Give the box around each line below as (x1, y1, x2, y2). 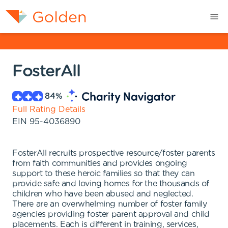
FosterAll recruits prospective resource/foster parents (12, 149, 215, 157)
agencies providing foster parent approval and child (12, 210, 210, 218)
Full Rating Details (12, 105, 85, 113)
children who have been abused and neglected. (12, 190, 193, 198)
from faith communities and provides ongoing (12, 159, 187, 167)
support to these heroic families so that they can (12, 169, 195, 178)
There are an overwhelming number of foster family (12, 200, 207, 208)
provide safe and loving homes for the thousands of (12, 180, 210, 188)
